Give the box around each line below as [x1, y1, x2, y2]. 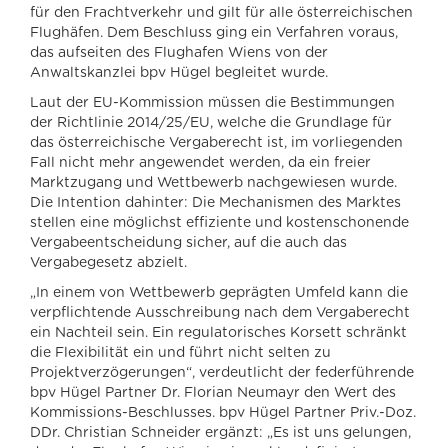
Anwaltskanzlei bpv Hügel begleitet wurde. [30, 66, 328, 80]
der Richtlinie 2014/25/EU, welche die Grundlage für [30, 116, 392, 130]
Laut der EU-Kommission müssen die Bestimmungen [30, 96, 395, 110]
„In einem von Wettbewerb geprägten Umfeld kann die [30, 286, 408, 300]
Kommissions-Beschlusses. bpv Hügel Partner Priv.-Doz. [30, 406, 416, 420]
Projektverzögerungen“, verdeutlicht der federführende [30, 366, 414, 380]
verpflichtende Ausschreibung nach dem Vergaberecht [30, 306, 410, 320]
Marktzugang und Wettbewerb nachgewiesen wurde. [30, 176, 397, 190]
